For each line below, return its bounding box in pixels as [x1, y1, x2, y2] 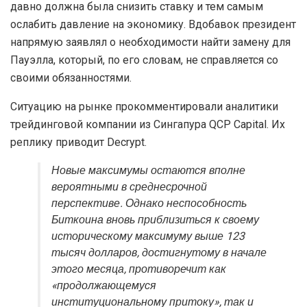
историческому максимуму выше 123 [51, 228, 245, 245]
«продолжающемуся [51, 278, 156, 295]
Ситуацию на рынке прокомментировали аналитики [10, 100, 278, 114]
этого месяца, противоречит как [51, 261, 226, 278]
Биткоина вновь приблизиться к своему [51, 212, 259, 229]
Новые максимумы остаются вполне [51, 162, 245, 180]
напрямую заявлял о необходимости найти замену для [10, 36, 291, 49]
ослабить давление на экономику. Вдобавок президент [10, 18, 296, 32]
